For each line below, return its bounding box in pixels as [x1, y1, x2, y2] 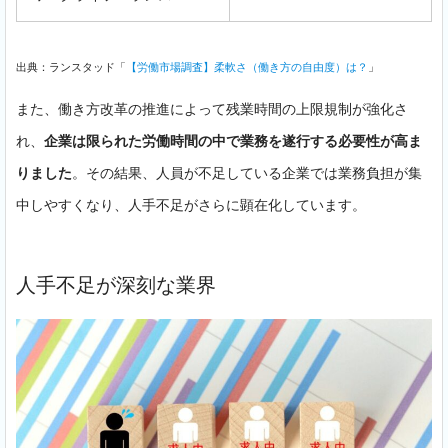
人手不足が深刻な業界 [16, 271, 216, 300]
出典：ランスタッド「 [16, 59, 126, 74]
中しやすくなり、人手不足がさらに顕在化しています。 [16, 195, 366, 215]
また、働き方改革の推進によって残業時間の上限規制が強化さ [16, 99, 408, 119]
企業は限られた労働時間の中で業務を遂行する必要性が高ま [44, 131, 422, 151]
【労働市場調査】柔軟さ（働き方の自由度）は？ [126, 59, 368, 74]
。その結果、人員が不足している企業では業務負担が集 [72, 163, 422, 183]
